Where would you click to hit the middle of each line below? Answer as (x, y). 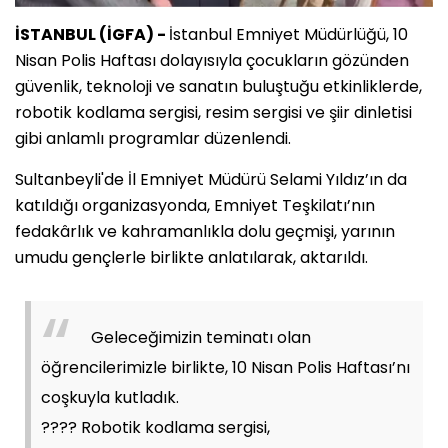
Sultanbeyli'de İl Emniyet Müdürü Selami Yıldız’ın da (211, 179)
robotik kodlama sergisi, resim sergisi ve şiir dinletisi (213, 112)
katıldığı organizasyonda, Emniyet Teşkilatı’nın (195, 205)
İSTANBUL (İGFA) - (92, 34)
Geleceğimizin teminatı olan (201, 337)
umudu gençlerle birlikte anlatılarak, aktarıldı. (191, 257)
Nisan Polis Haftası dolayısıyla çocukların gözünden (212, 60)
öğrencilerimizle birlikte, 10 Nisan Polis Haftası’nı (225, 367)
